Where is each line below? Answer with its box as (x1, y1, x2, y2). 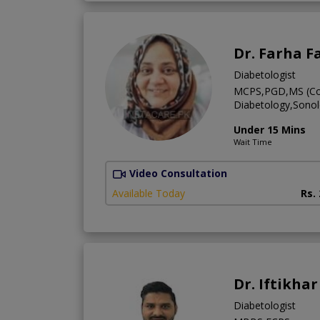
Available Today (112, 186, 185, 201)
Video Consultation (129, 166, 227, 180)
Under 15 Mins (234, 122, 306, 136)
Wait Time (234, 136, 272, 147)
